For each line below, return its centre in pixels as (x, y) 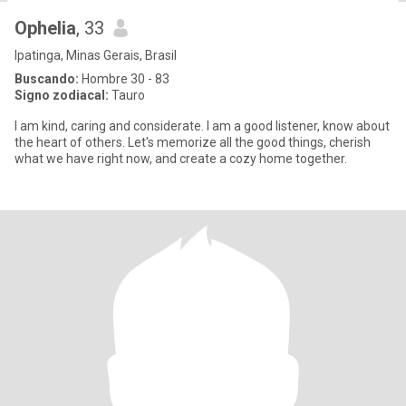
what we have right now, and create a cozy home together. (181, 159)
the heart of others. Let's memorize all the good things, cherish (193, 142)
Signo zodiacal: (62, 95)
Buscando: (47, 79)
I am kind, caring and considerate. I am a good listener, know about (202, 126)
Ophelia (45, 28)
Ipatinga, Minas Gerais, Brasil (96, 55)
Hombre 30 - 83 (124, 79)
